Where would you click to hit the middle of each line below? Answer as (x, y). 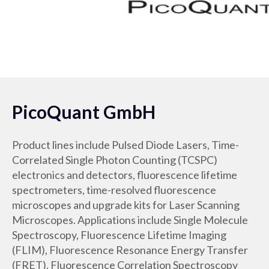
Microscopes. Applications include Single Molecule (130, 220)
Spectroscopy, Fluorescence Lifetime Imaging (119, 235)
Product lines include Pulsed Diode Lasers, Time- (125, 145)
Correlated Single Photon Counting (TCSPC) (115, 160)
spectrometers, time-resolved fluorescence (114, 190)
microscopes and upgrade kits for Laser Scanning (126, 205)
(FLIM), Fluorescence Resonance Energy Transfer (130, 250)
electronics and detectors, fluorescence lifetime (125, 175)
